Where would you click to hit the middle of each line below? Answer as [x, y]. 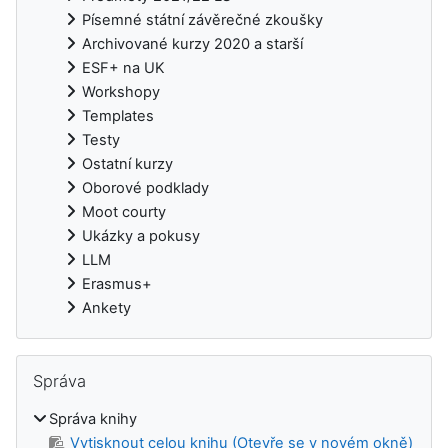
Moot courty [124, 212]
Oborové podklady [145, 188]
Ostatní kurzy [127, 164]
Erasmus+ [117, 284]
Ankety [106, 308]
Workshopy [121, 92]
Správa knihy [93, 419]
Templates [118, 116]
